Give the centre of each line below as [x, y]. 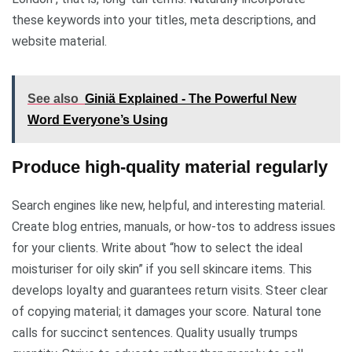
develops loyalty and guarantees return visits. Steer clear [170, 290]
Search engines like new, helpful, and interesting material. [169, 205]
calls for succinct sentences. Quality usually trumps [155, 332]
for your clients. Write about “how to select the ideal [157, 247]
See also [53, 98]
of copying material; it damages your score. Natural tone [167, 311]
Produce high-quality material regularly [170, 167]
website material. [61, 41]
